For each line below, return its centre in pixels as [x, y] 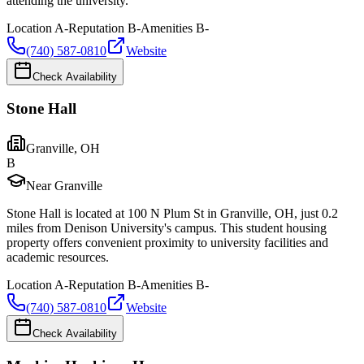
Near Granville [64, 186]
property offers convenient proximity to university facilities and [167, 243]
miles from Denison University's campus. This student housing [167, 228]
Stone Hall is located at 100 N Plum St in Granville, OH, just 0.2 [172, 214]
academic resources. [58, 258]
